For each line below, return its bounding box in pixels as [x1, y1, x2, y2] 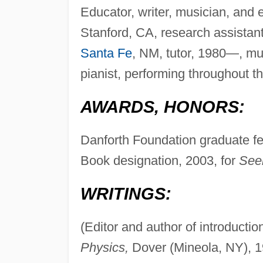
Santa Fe [80, 46, 132, 61]
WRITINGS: [80, 184, 171, 204]
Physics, [80, 240, 129, 255]
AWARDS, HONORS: [80, 97, 245, 117]
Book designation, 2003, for [80, 153, 239, 168]
